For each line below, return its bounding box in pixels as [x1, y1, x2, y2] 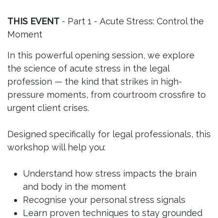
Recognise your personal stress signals [23, 195, 185, 205]
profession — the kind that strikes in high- [7, 76, 182, 87]
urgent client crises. [7, 103, 89, 113]
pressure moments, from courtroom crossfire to [7, 90, 206, 100]
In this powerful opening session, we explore [7, 50, 195, 60]
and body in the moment [23, 182, 126, 192]
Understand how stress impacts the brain [23, 168, 197, 179]
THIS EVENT [7, 16, 59, 26]
